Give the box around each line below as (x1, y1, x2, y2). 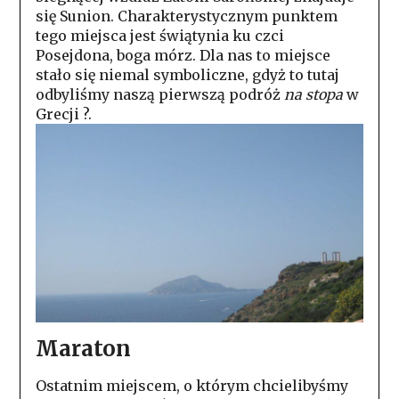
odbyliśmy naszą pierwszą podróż (35, 85, 284, 104)
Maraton (35, 335, 131, 363)
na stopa (283, 85, 343, 104)
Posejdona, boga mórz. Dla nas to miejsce (35, 46, 330, 65)
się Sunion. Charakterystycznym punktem (35, 7, 338, 26)
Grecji (35, 105, 83, 124)
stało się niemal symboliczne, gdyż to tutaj (35, 66, 339, 85)
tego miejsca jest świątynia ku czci (35, 27, 284, 45)
